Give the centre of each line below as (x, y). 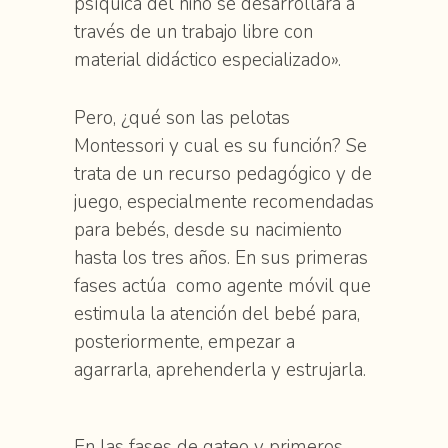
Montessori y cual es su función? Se (220, 146)
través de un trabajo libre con (193, 32)
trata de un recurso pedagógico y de (223, 174)
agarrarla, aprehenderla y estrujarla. (222, 370)
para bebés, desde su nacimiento (208, 230)
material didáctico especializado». (207, 60)
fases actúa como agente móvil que (222, 286)
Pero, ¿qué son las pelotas (182, 118)
